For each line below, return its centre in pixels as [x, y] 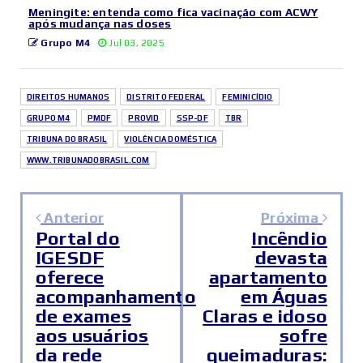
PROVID [144, 118]
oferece [70, 277]
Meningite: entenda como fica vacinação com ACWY [173, 13]
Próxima [292, 218]
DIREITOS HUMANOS [68, 97]
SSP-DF [192, 118]
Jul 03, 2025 [135, 43]
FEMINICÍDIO [248, 97]
